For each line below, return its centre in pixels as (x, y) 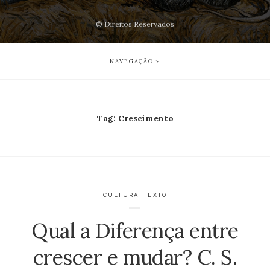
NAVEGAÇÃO (132, 61)
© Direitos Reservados (135, 24)
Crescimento (146, 118)
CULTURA (121, 195)
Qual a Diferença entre (135, 230)
